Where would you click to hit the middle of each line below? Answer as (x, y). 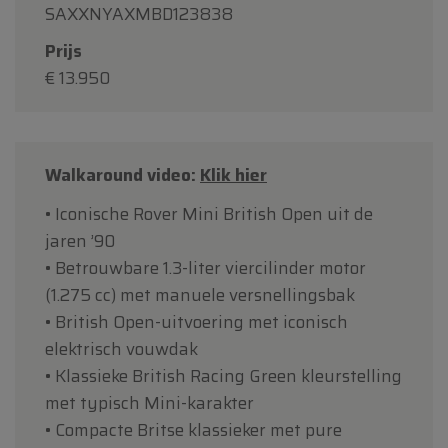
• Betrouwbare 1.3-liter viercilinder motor (205, 267)
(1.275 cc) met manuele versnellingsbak (200, 294)
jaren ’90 (80, 240)
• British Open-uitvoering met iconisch (196, 321)
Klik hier (233, 174)
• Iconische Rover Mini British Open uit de (209, 213)
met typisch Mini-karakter (149, 402)
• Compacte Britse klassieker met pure (193, 429)
